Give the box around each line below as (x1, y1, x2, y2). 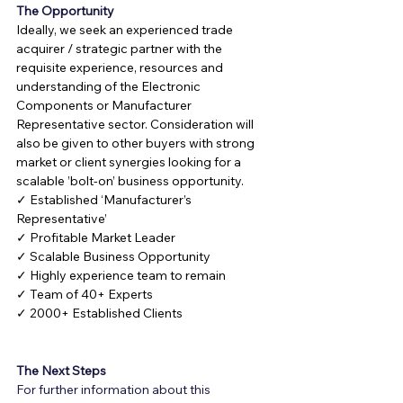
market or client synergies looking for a (16, 154, 244, 170)
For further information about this (16, 381, 213, 398)
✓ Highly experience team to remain (16, 267, 226, 283)
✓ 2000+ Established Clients (16, 305, 183, 321)
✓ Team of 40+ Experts (16, 286, 153, 302)
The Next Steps (16, 363, 106, 379)
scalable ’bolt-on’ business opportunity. (16, 173, 244, 189)
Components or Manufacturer (16, 97, 194, 113)
